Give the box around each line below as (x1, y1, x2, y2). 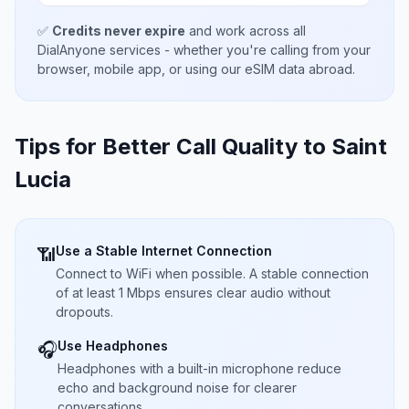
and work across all (185, 23, 306, 38)
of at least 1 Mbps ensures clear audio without (56, 285, 330, 300)
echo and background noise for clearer (58, 380, 297, 395)
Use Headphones (58, 338, 168, 353)
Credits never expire (52, 23, 185, 38)
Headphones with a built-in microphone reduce (58, 361, 341, 376)
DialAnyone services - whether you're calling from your (37, 42, 371, 58)
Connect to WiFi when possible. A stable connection (56, 266, 369, 281)
